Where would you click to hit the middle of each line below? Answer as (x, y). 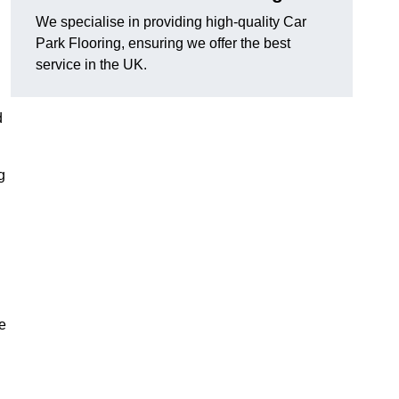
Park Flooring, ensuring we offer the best (163, 44)
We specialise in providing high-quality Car (171, 22)
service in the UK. (91, 65)
